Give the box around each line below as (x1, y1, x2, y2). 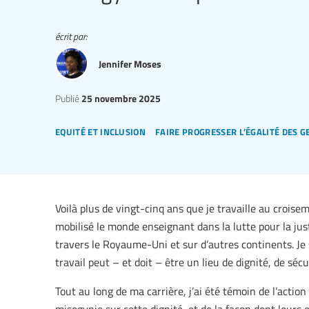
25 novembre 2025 (79, 91, 161, 106)
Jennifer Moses (99, 56, 161, 70)
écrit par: (55, 30, 87, 43)
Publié (55, 91, 79, 106)
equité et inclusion (55, 121, 146, 140)
